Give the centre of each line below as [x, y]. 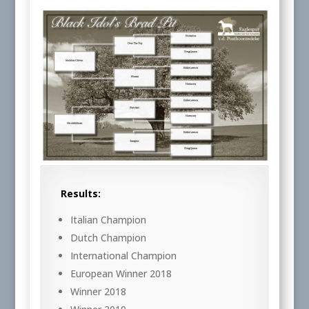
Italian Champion [108, 220]
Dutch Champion [108, 238]
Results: [80, 194]
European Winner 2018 [121, 274]
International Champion [123, 256]
